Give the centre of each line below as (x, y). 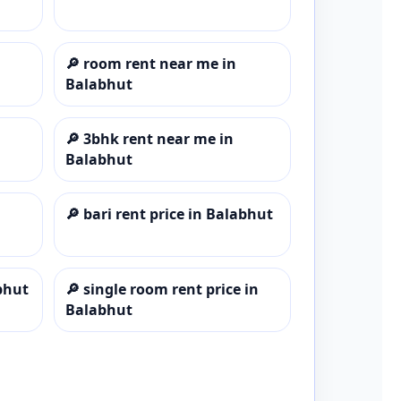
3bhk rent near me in (158, 138)
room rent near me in (159, 63)
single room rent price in (171, 289)
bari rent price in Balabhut (178, 213)
